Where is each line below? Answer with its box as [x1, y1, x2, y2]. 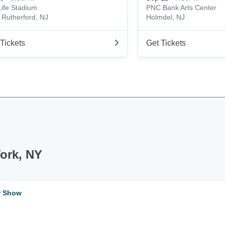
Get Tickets [146, 39, 186, 47]
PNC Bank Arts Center [146, 4, 216, 12]
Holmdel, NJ [146, 13, 185, 21]
